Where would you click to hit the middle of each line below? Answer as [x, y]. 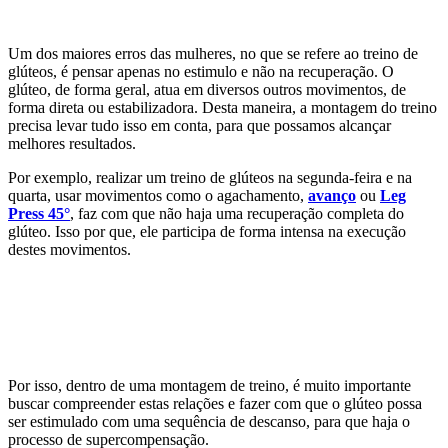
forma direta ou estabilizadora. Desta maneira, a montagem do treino [222, 108]
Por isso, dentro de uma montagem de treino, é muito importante [209, 386]
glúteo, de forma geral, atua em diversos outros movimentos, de [207, 90]
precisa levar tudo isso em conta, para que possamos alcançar [199, 126]
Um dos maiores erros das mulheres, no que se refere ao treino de [213, 54]
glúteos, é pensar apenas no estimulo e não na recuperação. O [201, 72]
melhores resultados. [72, 144]
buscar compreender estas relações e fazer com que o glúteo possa [215, 404]
